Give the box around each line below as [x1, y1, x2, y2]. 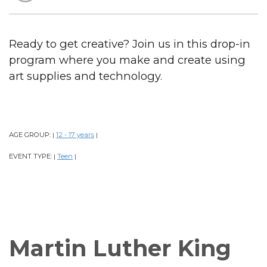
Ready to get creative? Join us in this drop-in [9, 36, 250, 51]
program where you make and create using [9, 52, 246, 67]
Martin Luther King [9, 234, 231, 262]
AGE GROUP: [9, 130, 52, 139]
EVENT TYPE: [9, 151, 54, 160]
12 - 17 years [56, 130, 94, 139]
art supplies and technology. [9, 69, 162, 83]
